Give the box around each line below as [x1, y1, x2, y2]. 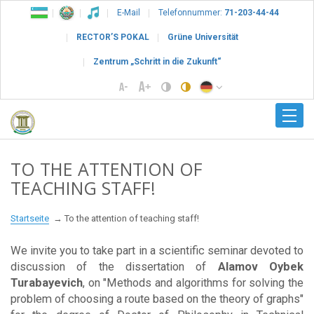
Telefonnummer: [158, 8, 222, 18]
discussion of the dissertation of [11, 259, 207, 273]
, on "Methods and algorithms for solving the [83, 275, 303, 289]
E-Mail [117, 8, 140, 18]
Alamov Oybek [206, 259, 304, 273]
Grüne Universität [167, 32, 238, 42]
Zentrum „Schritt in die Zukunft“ [93, 57, 221, 67]
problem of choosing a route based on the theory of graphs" [11, 292, 303, 306]
